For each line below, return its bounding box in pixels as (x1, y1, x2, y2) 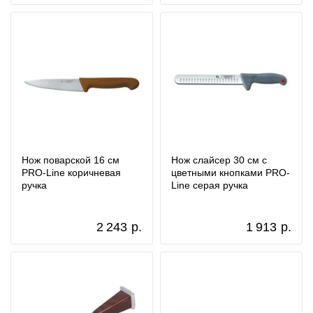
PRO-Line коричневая (22, 167, 121, 178)
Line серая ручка (171, 180, 248, 191)
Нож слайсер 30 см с (171, 154, 267, 166)
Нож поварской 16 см (22, 154, 119, 166)
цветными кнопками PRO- (171, 167, 290, 178)
